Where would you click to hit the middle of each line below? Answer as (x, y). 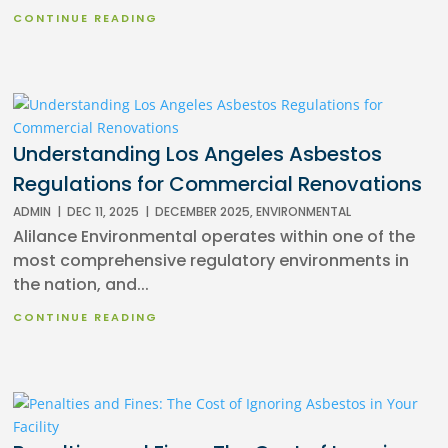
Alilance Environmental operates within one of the (214, 237)
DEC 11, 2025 (103, 212)
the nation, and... (81, 285)
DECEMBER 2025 (203, 212)
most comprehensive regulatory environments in (211, 261)
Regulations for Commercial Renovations (218, 184)
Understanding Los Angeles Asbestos (198, 154)
